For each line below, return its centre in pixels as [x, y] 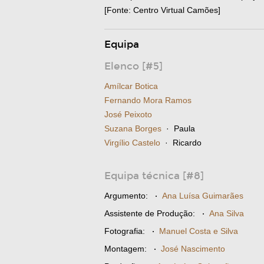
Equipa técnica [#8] [154, 176]
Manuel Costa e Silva [199, 231]
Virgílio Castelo [132, 143]
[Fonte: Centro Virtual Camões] [162, 10]
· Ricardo [181, 143]
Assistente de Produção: [150, 213]
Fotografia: [125, 231]
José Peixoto [128, 114]
